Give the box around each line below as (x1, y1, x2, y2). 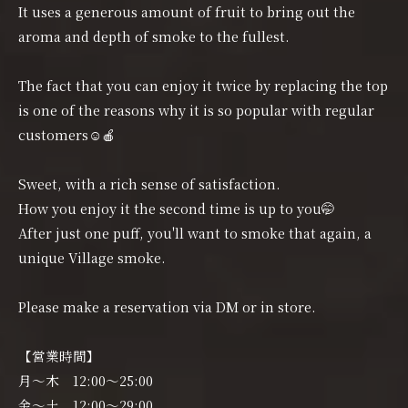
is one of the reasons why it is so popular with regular (18, 100, 374, 120)
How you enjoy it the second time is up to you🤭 (18, 199, 335, 219)
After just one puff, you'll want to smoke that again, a (18, 223, 372, 243)
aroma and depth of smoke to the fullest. (18, 26, 290, 46)
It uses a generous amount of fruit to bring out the (18, 2, 355, 22)
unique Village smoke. (18, 248, 166, 268)
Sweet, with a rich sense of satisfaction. (18, 174, 280, 194)
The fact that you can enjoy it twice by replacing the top (18, 76, 388, 96)
